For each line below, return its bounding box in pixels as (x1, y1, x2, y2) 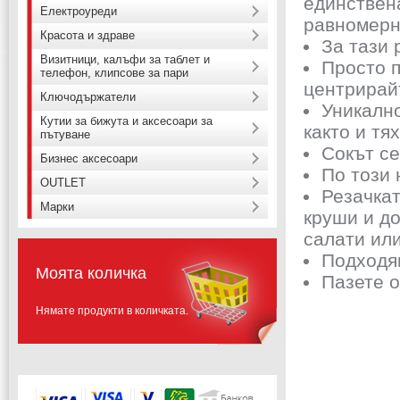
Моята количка (36, 264, 146, 282)
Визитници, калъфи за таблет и (40, 53, 210, 66)
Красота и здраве (40, 29, 135, 42)
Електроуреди (40, 4, 117, 18)
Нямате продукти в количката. (36, 304, 188, 317)
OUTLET (40, 176, 86, 189)
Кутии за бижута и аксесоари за (40, 114, 212, 128)
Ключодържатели (40, 90, 136, 104)
